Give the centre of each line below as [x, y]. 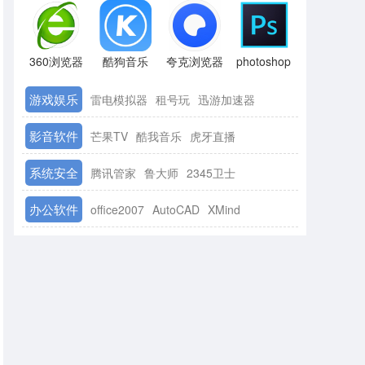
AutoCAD [176, 209]
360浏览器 [57, 61]
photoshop [264, 61]
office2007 [117, 209]
